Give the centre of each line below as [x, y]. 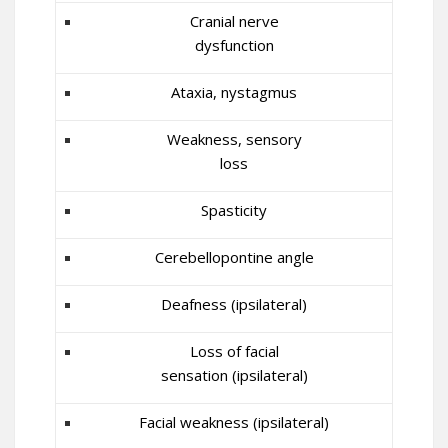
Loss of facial [234, 351]
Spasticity [234, 210]
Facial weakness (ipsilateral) [234, 422]
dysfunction [234, 45]
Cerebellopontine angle [234, 257]
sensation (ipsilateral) [234, 375]
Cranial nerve [234, 21]
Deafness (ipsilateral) [234, 304]
